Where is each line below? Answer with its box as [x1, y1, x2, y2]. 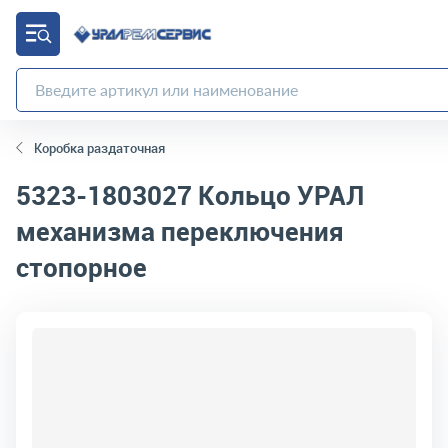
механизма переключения [16, 213, 344, 249]
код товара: [16, 320, 88, 336]
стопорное [16, 249, 147, 285]
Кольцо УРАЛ [192, 177, 364, 213]
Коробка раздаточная [34, 139, 165, 157]
